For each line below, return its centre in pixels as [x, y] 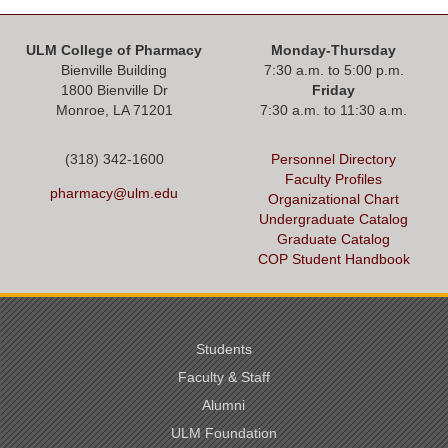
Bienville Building [114, 69]
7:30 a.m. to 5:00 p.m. [333, 69]
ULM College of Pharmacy [114, 49]
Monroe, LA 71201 [114, 109]
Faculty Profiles [334, 178]
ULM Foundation [223, 432]
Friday [334, 89]
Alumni [224, 404]
